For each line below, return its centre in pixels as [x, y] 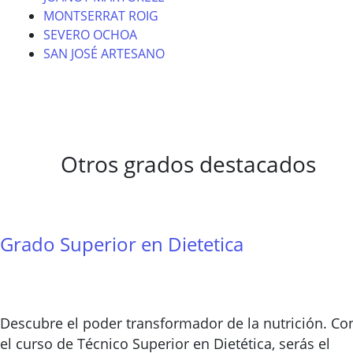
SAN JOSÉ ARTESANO [104, 54]
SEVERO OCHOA [90, 35]
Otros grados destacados [188, 164]
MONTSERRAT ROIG [101, 16]
